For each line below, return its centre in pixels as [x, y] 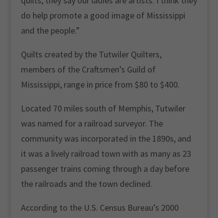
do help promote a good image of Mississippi [103, 15]
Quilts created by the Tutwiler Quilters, [91, 54]
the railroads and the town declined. [86, 184]
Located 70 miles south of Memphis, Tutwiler [103, 108]
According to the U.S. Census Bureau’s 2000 [100, 208]
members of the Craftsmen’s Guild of [88, 69]
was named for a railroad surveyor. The [92, 123]
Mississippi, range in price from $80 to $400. [100, 84]
